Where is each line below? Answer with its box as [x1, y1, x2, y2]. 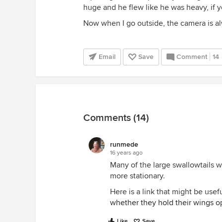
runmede [110, 140, 138, 149]
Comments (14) [83, 112, 149, 124]
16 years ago [110, 149, 143, 157]
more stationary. [110, 171, 165, 181]
